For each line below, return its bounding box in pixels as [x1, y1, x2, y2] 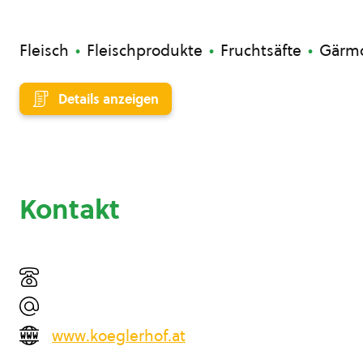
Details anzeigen [58, 90, 159, 108]
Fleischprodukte [87, 40, 203, 61]
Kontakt [19, 190, 120, 228]
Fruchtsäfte [220, 40, 301, 61]
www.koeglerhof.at [52, 325, 186, 346]
